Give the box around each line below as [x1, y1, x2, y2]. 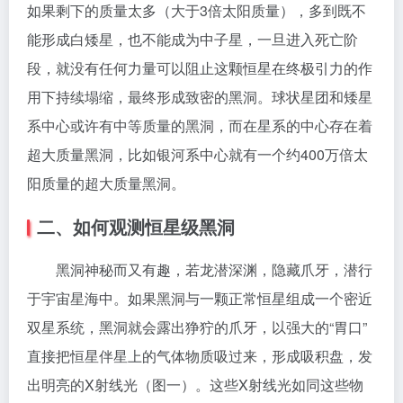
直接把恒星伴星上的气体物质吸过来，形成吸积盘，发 [27, 345, 372, 366]
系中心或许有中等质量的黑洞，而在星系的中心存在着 [27, 115, 372, 136]
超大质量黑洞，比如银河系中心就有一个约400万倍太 [27, 144, 368, 165]
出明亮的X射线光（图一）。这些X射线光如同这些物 [27, 374, 363, 395]
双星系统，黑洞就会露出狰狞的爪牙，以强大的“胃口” [27, 317, 367, 337]
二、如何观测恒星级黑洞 [37, 213, 235, 239]
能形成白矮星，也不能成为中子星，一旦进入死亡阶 [27, 29, 358, 49]
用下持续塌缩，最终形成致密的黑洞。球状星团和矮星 [27, 86, 372, 107]
